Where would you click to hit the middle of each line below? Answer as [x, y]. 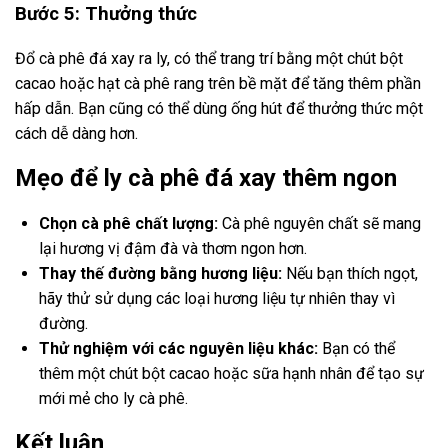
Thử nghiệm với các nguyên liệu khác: [178, 348]
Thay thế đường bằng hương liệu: [160, 273]
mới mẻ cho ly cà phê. [113, 398]
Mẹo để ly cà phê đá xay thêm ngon [206, 177]
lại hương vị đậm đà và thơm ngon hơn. [173, 248]
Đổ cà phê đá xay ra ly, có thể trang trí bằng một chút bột [209, 58]
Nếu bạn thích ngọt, [350, 273]
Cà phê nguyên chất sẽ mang [319, 223]
